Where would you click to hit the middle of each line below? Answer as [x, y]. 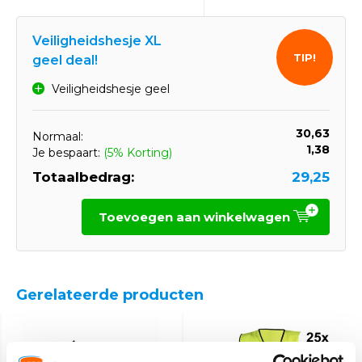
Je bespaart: [68, 153]
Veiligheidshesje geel [111, 89]
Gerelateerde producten [110, 295]
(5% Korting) [138, 153]
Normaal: [58, 137]
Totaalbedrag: [83, 177]
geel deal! [65, 60]
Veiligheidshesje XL [97, 41]
